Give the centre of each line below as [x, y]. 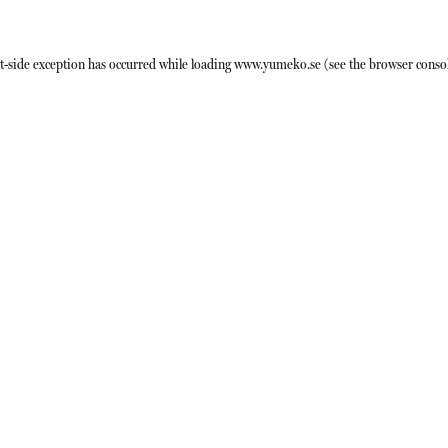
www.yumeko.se [277, 64]
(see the [343, 64]
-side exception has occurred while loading [118, 64]
